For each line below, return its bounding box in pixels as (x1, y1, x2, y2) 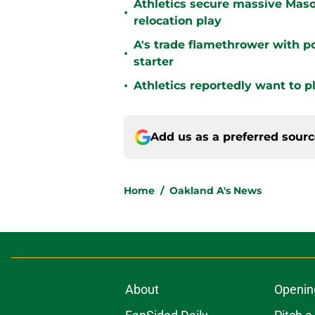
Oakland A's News (169, 184, 262, 198)
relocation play (134, 14, 221, 28)
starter (134, 55, 174, 69)
